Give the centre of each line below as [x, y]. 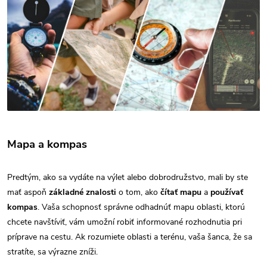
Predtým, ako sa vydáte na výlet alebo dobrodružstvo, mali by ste [128, 177]
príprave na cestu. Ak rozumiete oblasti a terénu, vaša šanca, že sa [130, 237]
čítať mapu [180, 192]
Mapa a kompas [47, 144]
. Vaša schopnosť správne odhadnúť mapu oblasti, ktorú [141, 207]
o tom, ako [137, 192]
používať [226, 192]
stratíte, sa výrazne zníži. [52, 252]
